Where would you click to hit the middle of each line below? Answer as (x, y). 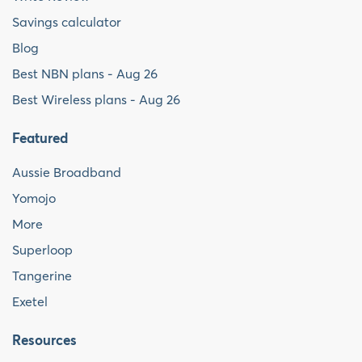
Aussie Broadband (67, 173)
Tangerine (42, 276)
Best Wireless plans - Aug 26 (96, 100)
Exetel (30, 302)
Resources (44, 342)
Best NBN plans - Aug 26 (85, 74)
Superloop (42, 250)
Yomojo (34, 198)
